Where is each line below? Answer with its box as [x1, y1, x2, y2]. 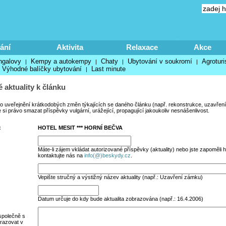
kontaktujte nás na [37, 152, 84, 158]
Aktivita [56, 43, 83, 51]
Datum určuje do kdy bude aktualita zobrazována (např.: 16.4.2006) [37, 196, 203, 202]
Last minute [91, 65, 126, 73]
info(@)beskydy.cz [84, 152, 131, 158]
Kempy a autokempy [30, 58, 91, 65]
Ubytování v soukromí [127, 58, 192, 65]
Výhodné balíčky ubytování [2, 65, 82, 73]
